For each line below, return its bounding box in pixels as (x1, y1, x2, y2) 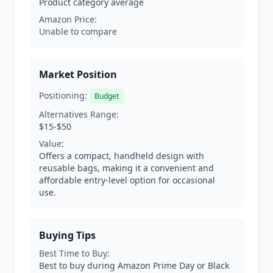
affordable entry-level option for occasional (39, 174, 215, 186)
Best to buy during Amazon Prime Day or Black (39, 260, 229, 271)
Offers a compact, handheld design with (39, 150, 204, 161)
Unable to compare (39, 26, 117, 37)
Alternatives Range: (39, 108, 119, 120)
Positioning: (39, 90, 87, 101)
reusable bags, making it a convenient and (39, 162, 214, 174)
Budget (94, 91, 119, 101)
